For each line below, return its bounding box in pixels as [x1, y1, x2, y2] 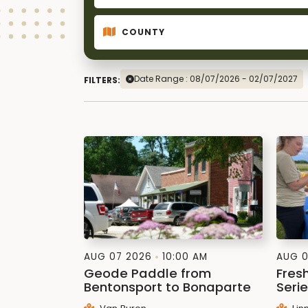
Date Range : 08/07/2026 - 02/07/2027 [134, 73, 298, 85]
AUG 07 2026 [84, 250, 152, 263]
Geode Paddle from [84, 265, 211, 282]
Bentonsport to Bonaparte [84, 278, 251, 296]
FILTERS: [84, 74, 120, 86]
